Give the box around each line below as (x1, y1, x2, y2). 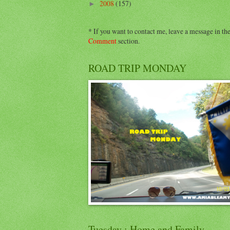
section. (117, 35, 140, 46)
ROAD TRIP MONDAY (88, 61, 186, 75)
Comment (88, 35, 117, 46)
